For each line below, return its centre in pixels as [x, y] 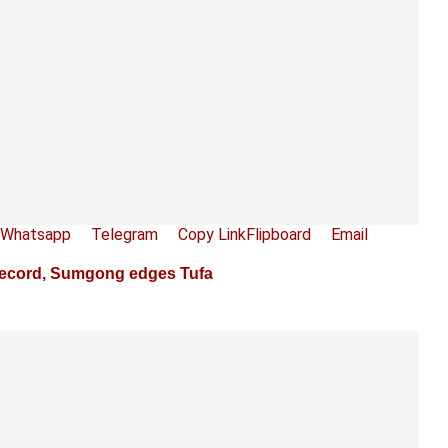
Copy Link [212, 234]
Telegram [124, 234]
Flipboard [278, 234]
